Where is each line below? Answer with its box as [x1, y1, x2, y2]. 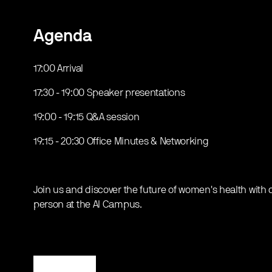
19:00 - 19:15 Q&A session [33, 112, 140, 123]
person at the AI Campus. [33, 200, 142, 210]
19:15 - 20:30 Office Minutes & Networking [33, 137, 209, 147]
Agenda [33, 28, 92, 46]
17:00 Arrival [33, 64, 83, 74]
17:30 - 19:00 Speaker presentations [33, 88, 185, 98]
